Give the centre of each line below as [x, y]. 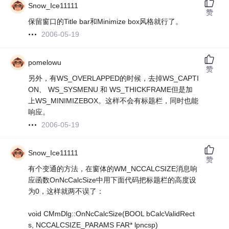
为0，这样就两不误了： [66, 191]
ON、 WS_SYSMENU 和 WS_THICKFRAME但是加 [111, 90]
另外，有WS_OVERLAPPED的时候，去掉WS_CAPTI [114, 78]
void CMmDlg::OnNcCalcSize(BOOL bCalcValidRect [112, 214]
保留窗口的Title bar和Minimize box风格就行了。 [106, 22]
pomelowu [45, 63]
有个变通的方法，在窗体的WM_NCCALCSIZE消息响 [113, 169]
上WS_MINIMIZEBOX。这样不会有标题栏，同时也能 [113, 101]
